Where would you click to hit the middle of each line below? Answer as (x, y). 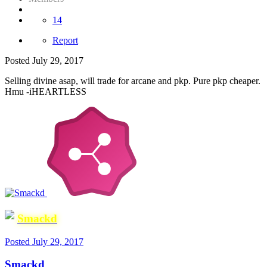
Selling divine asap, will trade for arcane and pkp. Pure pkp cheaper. (133, 81)
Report (65, 41)
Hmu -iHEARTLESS (46, 92)
